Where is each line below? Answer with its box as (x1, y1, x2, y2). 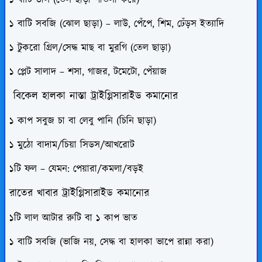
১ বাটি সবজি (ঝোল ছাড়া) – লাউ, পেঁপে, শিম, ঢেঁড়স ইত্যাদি (9, 16, 224, 31)
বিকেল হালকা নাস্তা (9, 88, 91, 104)
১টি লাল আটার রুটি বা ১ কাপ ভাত (9, 211, 137, 225)
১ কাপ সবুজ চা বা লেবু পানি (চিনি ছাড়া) (9, 113, 156, 128)
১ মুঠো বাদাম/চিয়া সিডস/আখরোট (9, 137, 135, 152)
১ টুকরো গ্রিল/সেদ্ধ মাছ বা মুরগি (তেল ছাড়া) (9, 40, 171, 55)
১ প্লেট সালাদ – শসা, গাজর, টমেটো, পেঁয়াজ (9, 64, 167, 79)
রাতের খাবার (9, 185, 62, 201)
